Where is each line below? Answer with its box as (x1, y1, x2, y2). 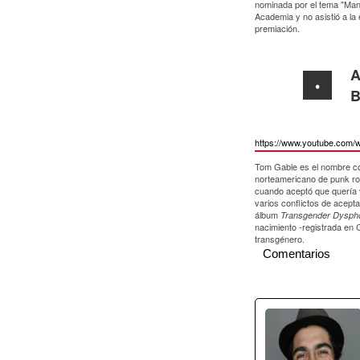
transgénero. (255, 231, 305, 245)
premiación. (255, 22, 300, 35)
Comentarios (263, 246, 330, 260)
